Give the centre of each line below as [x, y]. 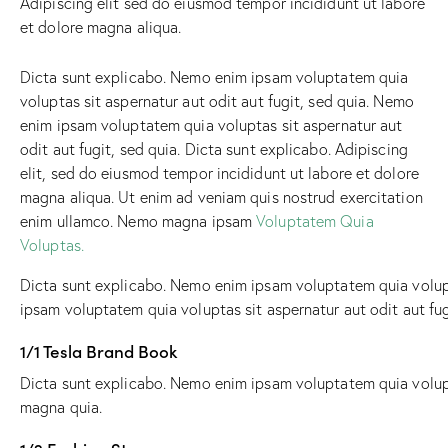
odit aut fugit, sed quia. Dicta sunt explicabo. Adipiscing [214, 148]
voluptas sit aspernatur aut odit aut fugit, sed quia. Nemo [217, 100]
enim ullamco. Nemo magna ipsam [138, 220]
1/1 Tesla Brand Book [98, 350]
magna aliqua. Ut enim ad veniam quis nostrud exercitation [221, 196]
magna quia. [61, 406]
